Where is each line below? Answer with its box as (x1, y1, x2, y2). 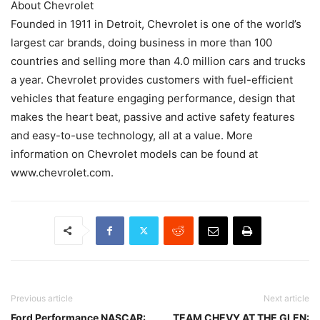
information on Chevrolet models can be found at (11, 146, 258, 161)
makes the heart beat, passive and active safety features (11, 109, 295, 124)
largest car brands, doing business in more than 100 (11, 35, 272, 49)
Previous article (11, 292, 73, 304)
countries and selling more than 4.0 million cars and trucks (11, 54, 306, 68)
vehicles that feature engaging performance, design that (11, 91, 295, 105)
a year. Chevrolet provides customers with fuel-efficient (11, 72, 293, 86)
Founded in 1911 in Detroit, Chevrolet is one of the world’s (11, 16, 301, 31)
